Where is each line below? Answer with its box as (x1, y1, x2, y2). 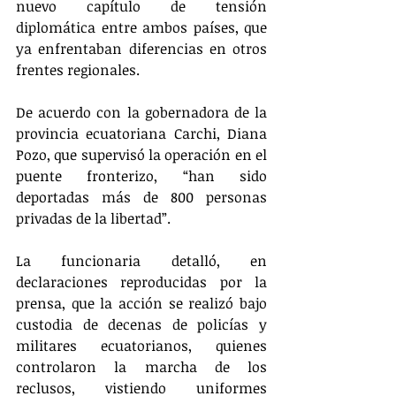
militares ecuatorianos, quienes (16, 335, 267, 355)
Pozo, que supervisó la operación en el (16, 144, 267, 164)
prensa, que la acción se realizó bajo (16, 293, 267, 313)
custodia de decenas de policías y (16, 314, 267, 334)
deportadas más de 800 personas (16, 187, 267, 207)
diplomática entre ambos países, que (16, 17, 267, 37)
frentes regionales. (16, 59, 140, 80)
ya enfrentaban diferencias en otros (16, 38, 267, 58)
